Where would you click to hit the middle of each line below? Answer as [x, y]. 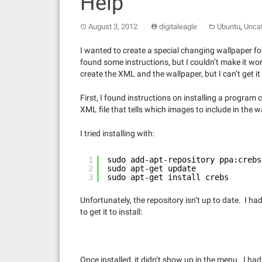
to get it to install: [111, 211]
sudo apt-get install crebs [168, 177]
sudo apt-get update [151, 168]
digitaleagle [178, 26]
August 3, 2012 [113, 26]
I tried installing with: [117, 133]
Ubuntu [229, 26]
